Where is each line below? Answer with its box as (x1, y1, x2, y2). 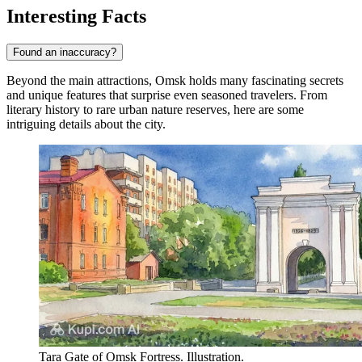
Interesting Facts (6, 6, 146, 27)
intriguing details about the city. (6, 117, 166, 132)
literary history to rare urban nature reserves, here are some (6, 103, 304, 117)
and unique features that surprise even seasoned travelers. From (6, 88, 327, 103)
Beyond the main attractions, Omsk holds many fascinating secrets (6, 74, 343, 88)
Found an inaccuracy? (13, 46, 116, 59)
